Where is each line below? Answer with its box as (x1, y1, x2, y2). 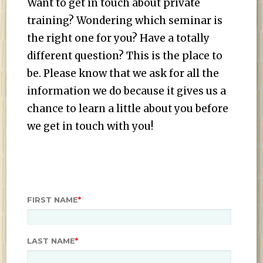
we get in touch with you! (27, 120, 154, 133)
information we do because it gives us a (27, 85, 227, 97)
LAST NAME (27, 236, 76, 245)
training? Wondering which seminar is (27, 14, 223, 27)
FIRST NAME (27, 195, 79, 204)
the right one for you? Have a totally (27, 32, 210, 45)
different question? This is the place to (27, 49, 223, 62)
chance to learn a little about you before (27, 102, 229, 115)
